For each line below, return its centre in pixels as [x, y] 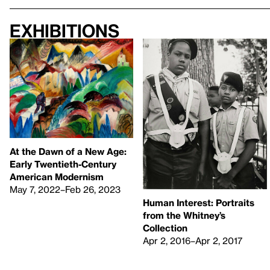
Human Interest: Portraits [199, 203]
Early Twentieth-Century [63, 164]
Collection [165, 228]
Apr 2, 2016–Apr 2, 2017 [193, 241]
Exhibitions [64, 31]
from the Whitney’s [184, 215]
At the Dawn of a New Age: [68, 152]
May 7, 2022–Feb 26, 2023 [65, 190]
